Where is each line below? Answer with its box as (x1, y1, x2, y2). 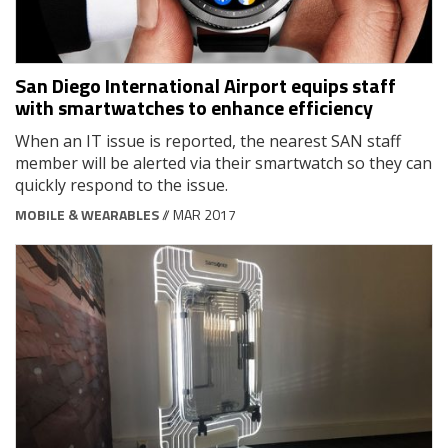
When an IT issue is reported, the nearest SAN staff (15, 130, 401, 153)
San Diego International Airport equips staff (15, 70, 396, 102)
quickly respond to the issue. (15, 174, 228, 197)
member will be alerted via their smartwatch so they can (15, 152, 432, 175)
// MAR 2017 (159, 204, 236, 226)
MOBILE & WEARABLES (15, 204, 159, 226)
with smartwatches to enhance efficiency (15, 92, 373, 124)
